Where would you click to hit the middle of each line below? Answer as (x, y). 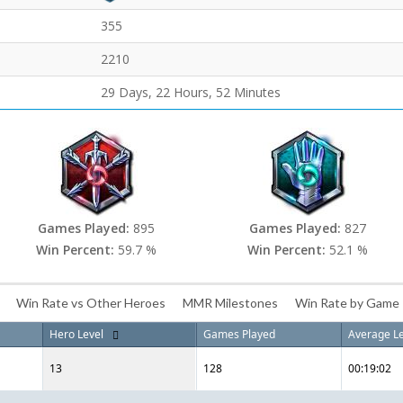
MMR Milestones (230, 303)
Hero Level (76, 334)
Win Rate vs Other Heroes (91, 303)
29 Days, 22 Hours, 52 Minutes (191, 92)
